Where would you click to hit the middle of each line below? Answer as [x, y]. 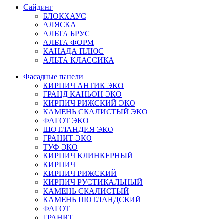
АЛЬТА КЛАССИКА [79, 60]
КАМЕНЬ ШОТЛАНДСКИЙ [92, 200]
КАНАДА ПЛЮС [73, 51]
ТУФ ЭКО [60, 147]
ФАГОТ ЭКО [66, 120]
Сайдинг [38, 7]
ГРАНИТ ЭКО [67, 138]
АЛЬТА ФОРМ [68, 42]
